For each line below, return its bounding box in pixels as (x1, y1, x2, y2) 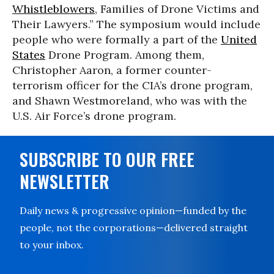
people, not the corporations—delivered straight (20, 221, 248, 234)
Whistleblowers (12, 2, 95, 16)
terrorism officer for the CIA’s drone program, (12, 78, 253, 92)
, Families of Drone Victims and (95, 2, 259, 16)
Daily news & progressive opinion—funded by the (20, 204, 246, 217)
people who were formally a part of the (12, 32, 221, 46)
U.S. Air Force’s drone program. (12, 109, 176, 123)
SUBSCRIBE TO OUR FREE (20, 147, 194, 172)
